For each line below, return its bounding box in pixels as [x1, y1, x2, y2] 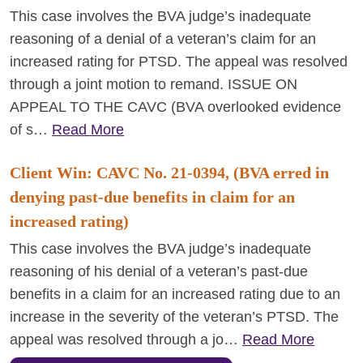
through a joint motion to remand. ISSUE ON [10, 76, 297, 92]
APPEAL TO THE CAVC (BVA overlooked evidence [10, 99, 341, 115]
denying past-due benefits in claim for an [10, 188, 295, 206]
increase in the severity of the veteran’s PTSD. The [10, 309, 339, 325]
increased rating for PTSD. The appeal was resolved [10, 53, 348, 70]
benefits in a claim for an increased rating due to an [10, 286, 340, 302]
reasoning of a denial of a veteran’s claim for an [10, 31, 316, 47]
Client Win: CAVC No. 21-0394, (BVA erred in [10, 164, 329, 181]
